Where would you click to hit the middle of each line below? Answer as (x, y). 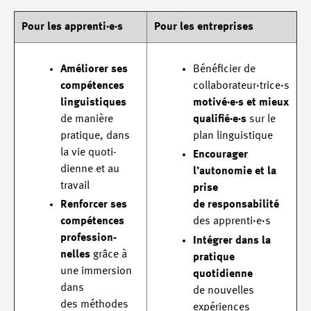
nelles (75, 255)
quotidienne (223, 274)
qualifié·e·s (220, 120)
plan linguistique (233, 136)
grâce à (109, 255)
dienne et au (90, 170)
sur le (261, 120)
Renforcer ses (94, 205)
